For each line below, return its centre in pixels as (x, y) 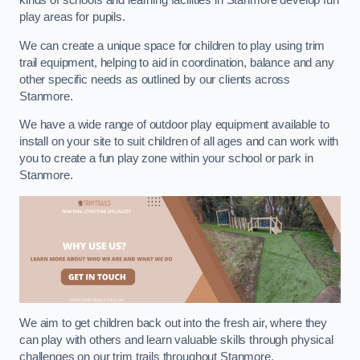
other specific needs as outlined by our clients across (155, 79)
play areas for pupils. (72, 17)
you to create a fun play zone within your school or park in (166, 159)
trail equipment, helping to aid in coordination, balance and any (177, 62)
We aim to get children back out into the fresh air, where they (173, 323)
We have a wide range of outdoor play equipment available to (174, 125)
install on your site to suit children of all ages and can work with (179, 142)
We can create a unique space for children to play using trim (172, 45)
